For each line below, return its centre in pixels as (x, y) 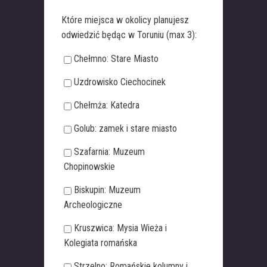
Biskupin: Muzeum (107, 190)
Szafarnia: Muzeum (109, 152)
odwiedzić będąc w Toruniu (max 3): (129, 35)
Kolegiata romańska (100, 243)
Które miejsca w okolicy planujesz (125, 20)
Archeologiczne (93, 205)
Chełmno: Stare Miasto (116, 59)
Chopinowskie (89, 167)
